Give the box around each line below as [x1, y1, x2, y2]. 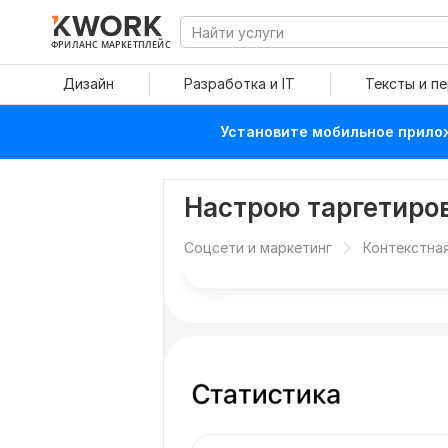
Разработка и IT [184, 75, 295, 92]
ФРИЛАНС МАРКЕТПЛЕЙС [51, 38, 171, 50]
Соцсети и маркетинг [184, 239, 332, 256]
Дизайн [63, 75, 114, 92]
